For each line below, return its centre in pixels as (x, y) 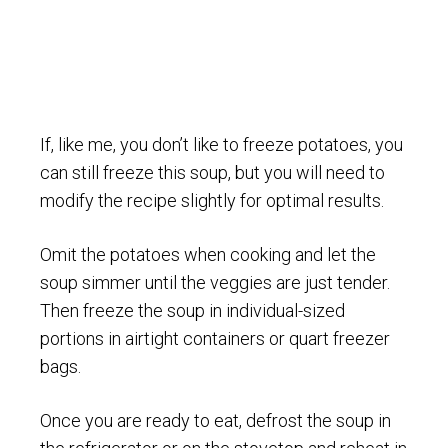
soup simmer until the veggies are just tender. (215, 283)
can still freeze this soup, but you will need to (212, 173)
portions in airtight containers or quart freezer (215, 339)
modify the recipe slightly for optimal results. (212, 201)
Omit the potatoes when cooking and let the (208, 255)
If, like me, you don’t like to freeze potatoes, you (221, 145)
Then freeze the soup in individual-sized (192, 311)
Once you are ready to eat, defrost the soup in (215, 421)
